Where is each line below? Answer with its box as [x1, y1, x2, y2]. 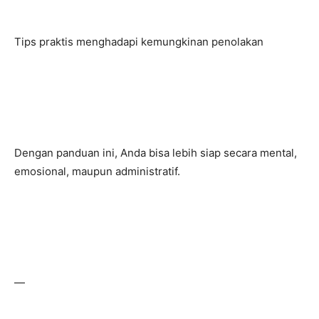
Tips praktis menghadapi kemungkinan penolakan [14, 35, 263, 48]
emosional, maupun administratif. [14, 164, 180, 178]
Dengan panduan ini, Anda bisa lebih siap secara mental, [14, 146, 297, 159]
